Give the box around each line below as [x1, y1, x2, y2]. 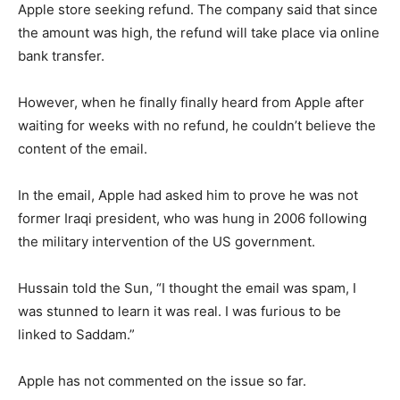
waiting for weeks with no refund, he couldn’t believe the [18, 117, 376, 134]
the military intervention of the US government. [18, 233, 315, 250]
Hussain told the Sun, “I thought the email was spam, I [18, 279, 356, 296]
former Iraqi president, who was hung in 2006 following [18, 210, 367, 227]
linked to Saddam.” [18, 326, 135, 343]
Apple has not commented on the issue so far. [18, 372, 306, 389]
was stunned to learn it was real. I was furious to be [18, 303, 341, 320]
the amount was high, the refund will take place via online [18, 24, 379, 41]
